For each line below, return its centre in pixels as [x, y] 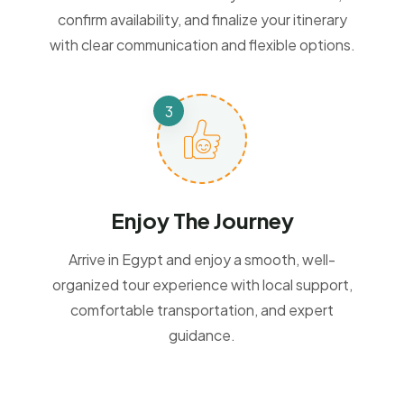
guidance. [202, 335]
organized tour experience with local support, [202, 285]
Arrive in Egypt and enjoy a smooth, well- [202, 260]
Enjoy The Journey [202, 220]
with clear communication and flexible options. [202, 45]
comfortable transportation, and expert [202, 310]
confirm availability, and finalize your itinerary [202, 20]
